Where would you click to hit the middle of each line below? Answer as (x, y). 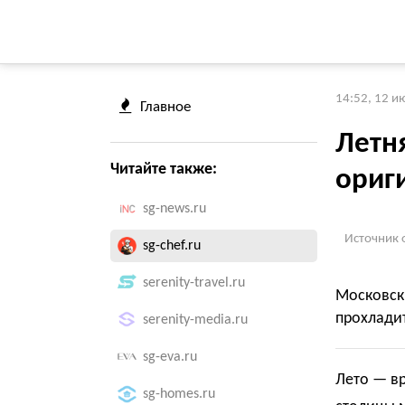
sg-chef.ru (172, 246)
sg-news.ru (174, 209)
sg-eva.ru (170, 357)
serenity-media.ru (195, 320)
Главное (165, 107)
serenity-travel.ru (194, 283)
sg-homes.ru (179, 394)
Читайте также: (164, 170)
